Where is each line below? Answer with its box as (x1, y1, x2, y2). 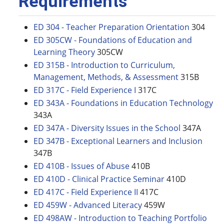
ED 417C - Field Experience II (33, 186, 138, 197)
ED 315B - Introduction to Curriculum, (33, 59, 175, 70)
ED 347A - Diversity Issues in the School (33, 122, 180, 133)
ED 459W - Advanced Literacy (33, 199, 142, 210)
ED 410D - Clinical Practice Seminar (33, 173, 164, 184)
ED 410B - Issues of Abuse (33, 160, 129, 171)
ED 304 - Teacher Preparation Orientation (33, 21, 189, 32)
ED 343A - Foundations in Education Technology (33, 97, 213, 108)
